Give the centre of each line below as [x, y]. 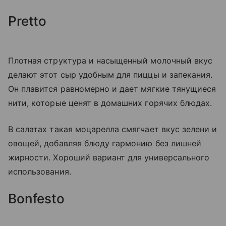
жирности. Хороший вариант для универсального [109, 158]
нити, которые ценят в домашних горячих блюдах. [110, 103]
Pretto [27, 21]
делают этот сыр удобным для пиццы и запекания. [110, 75]
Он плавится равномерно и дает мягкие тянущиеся [112, 89]
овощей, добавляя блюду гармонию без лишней [105, 144]
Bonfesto [36, 199]
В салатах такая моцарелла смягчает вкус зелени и [113, 129]
